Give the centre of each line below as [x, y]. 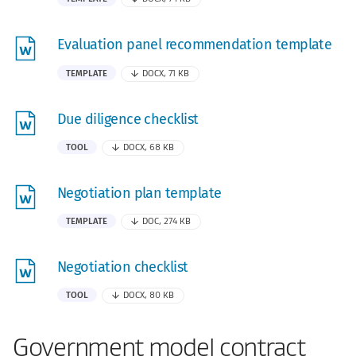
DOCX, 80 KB [149, 296]
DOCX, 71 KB [166, 73]
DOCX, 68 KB [149, 147]
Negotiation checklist [123, 267]
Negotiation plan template [139, 193]
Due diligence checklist [128, 119]
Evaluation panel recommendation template [195, 45]
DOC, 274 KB [167, 221]
